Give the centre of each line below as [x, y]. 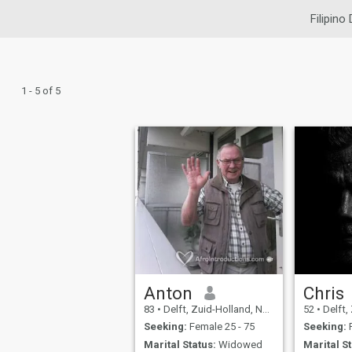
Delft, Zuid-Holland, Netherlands [212, 309]
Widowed [240, 344]
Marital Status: [180, 344]
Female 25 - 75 [221, 327]
